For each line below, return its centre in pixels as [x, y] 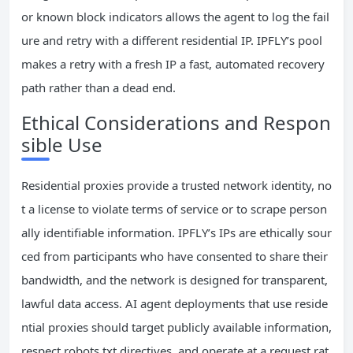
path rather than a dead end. [98, 88]
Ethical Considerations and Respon [176, 123]
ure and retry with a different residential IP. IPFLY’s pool [172, 41]
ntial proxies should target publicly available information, [176, 327]
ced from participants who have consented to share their [175, 256]
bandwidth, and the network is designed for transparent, [175, 280]
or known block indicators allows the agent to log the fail [175, 17]
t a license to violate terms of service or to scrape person [174, 209]
